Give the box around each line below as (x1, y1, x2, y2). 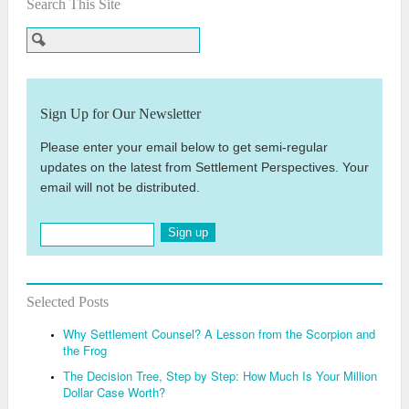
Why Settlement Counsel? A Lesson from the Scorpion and (63, 325, 375, 343)
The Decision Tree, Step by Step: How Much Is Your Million (63, 367, 377, 385)
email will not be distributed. (40, 180, 200, 195)
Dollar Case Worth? (63, 383, 165, 402)
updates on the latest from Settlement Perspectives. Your (40, 160, 369, 175)
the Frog (63, 341, 107, 360)
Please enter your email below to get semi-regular (40, 140, 328, 155)
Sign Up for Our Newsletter (40, 106, 201, 122)
